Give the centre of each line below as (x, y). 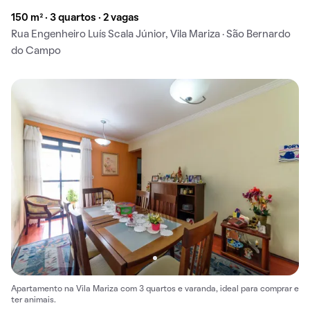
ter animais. (34, 300)
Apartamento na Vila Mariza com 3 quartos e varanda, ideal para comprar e (155, 289)
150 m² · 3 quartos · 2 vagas (75, 18)
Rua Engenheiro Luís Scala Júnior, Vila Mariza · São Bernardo (151, 35)
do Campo (36, 52)
